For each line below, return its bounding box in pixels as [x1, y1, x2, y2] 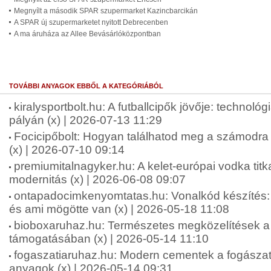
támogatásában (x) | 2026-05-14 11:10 [9, 232, 209, 245]
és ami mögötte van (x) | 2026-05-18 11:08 [9, 203, 229, 215]
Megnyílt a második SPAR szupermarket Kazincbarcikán [14, 7, 198, 15]
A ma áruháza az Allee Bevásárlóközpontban [14, 30, 161, 38]
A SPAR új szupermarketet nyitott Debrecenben [14, 18, 168, 27]
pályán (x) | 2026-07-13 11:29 [9, 114, 162, 126]
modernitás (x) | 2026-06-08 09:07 [9, 173, 186, 186]
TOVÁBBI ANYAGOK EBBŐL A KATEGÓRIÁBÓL [9, 82, 163, 90]
